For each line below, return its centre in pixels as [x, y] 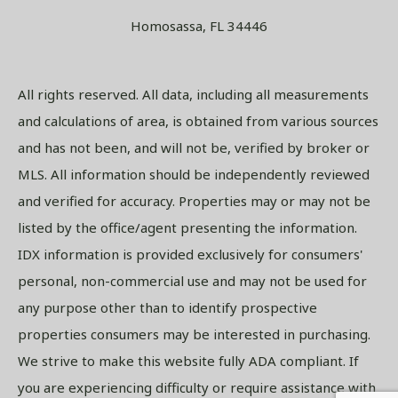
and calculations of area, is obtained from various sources [198, 121]
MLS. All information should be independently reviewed [194, 175]
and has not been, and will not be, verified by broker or [194, 148]
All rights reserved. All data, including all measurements [193, 95]
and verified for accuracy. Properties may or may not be [194, 201]
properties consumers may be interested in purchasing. [194, 334]
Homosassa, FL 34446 [199, 26]
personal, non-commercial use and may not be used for [192, 281]
